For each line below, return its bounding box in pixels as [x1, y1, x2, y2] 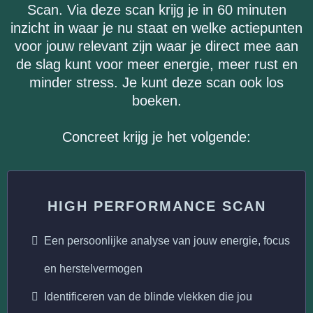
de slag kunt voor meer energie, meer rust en [15, 57, 298, 72]
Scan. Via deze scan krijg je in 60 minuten [27, 2, 286, 17]
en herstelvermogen [44, 263, 143, 275]
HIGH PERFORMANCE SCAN [47, 198, 266, 214]
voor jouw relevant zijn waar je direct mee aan [15, 38, 298, 54]
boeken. [131, 93, 182, 108]
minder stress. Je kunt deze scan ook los [29, 75, 284, 90]
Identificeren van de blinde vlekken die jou [44, 291, 252, 303]
